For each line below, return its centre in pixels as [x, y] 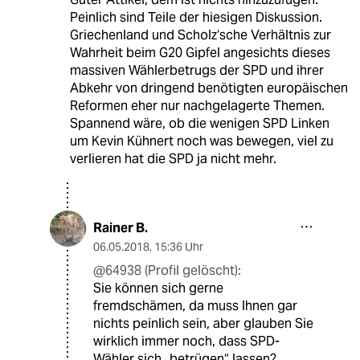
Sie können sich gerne [158, 288]
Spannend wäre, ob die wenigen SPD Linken [199, 124]
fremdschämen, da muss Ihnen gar [195, 306]
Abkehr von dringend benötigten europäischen [209, 88]
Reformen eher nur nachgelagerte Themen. [197, 106]
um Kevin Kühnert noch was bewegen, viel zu [201, 141]
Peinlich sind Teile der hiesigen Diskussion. [196, 18]
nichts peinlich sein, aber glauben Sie [203, 324]
